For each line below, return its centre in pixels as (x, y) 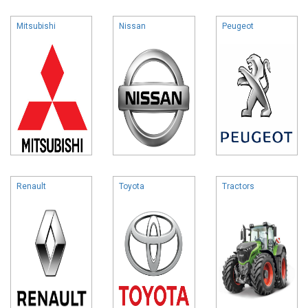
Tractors (238, 186)
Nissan (133, 26)
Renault (31, 186)
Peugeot (238, 26)
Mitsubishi (36, 26)
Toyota (132, 186)
